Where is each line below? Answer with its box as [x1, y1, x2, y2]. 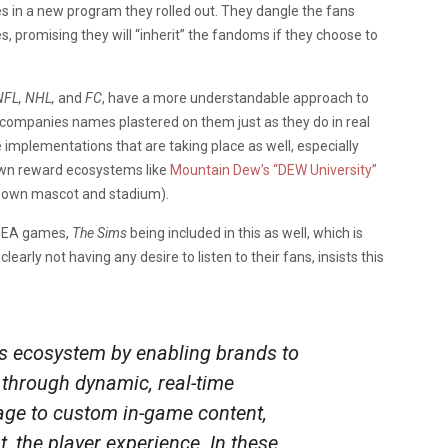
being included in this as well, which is [130, 224, 363, 241]
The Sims [72, 224, 130, 241]
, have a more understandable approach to [102, 89, 369, 106]
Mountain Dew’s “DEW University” [170, 161, 377, 178]
